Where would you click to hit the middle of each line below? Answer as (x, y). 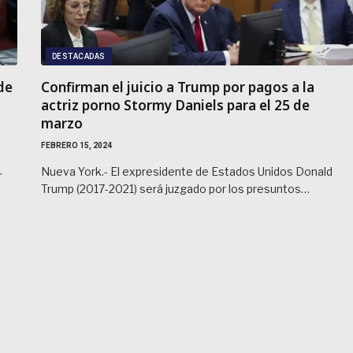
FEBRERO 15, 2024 (76, 145)
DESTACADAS (78, 56)
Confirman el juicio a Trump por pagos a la (177, 87)
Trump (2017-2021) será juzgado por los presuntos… (175, 188)
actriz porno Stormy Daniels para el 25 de (175, 105)
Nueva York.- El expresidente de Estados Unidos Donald (186, 171)
